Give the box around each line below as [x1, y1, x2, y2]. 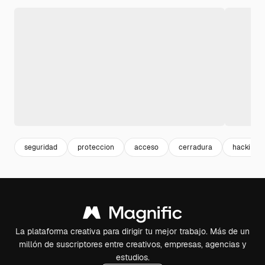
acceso [134, 142, 159, 152]
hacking [232, 142, 258, 152]
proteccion [77, 142, 114, 152]
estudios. [115, 252, 150, 263]
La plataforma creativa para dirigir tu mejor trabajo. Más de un [15, 226, 250, 237]
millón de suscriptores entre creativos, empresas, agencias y [18, 239, 247, 250]
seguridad [24, 142, 57, 152]
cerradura [179, 142, 212, 152]
